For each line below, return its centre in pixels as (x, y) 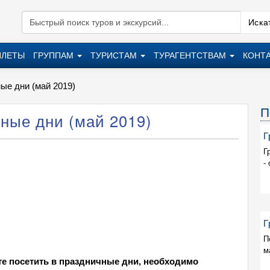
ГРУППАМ (55, 55)
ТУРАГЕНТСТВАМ (191, 55)
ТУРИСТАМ (115, 55)
